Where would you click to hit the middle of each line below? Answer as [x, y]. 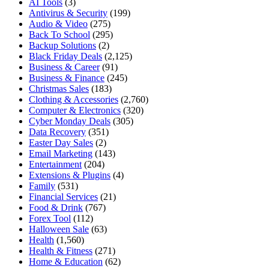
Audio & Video [58, 23]
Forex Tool [50, 218]
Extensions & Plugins [70, 175]
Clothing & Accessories [74, 99]
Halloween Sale [59, 229]
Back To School [59, 34]
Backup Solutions [62, 45]
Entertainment [55, 164]
